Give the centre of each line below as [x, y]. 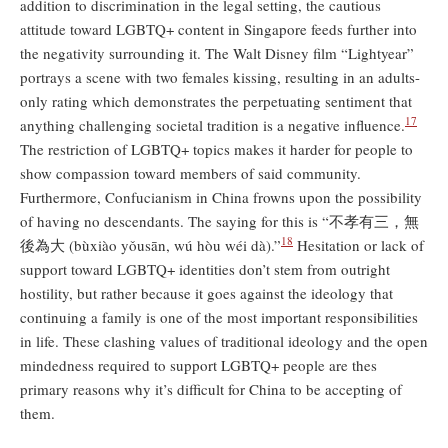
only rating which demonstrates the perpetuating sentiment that [216, 101]
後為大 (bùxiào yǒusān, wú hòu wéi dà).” [150, 245]
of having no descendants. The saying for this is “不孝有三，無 [219, 221]
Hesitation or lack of [358, 245]
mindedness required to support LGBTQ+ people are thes [198, 365]
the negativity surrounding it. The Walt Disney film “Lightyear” [217, 53]
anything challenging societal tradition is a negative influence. [212, 125]
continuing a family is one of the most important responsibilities [219, 317]
